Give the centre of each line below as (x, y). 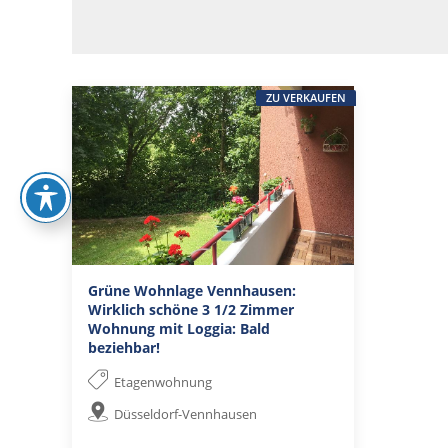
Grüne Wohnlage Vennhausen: (192, 290)
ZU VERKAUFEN (306, 97)
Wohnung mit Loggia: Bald (179, 328)
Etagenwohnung (163, 382)
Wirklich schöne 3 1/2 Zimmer (191, 309)
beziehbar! (124, 347)
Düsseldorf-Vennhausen (186, 414)
